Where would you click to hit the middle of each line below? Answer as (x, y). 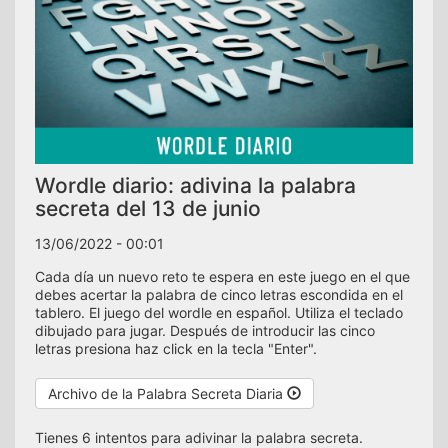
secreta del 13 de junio (148, 208)
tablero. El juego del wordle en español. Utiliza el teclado (219, 312)
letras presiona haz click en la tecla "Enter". (176, 348)
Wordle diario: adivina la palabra (195, 185)
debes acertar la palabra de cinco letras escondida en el (219, 294)
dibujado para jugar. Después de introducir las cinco (205, 330)
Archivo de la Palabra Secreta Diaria (167, 393)
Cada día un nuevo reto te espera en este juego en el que (222, 276)
